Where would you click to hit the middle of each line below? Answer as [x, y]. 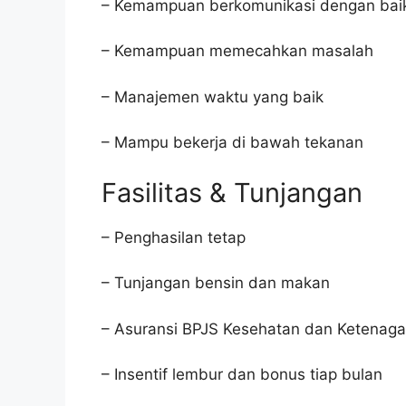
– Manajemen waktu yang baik [213, 97]
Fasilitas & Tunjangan [232, 192]
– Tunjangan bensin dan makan [216, 283]
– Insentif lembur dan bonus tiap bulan [242, 374]
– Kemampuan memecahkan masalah [237, 51]
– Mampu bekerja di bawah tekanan [232, 142]
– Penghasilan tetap [174, 237]
